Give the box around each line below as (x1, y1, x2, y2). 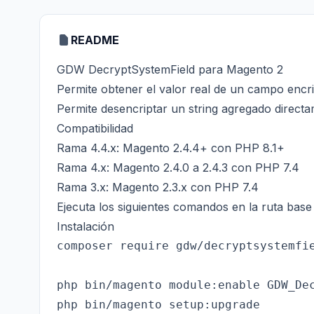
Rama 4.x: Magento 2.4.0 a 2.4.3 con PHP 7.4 (57, 161, 299, 175)
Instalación (57, 219, 114, 233)
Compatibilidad (57, 121, 133, 135)
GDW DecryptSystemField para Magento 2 (57, 62, 283, 76)
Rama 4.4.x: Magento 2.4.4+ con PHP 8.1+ (57, 141, 285, 155)
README (71, 33, 119, 47)
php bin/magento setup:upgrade (57, 298, 260, 311)
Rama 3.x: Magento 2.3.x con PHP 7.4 (57, 180, 259, 194)
